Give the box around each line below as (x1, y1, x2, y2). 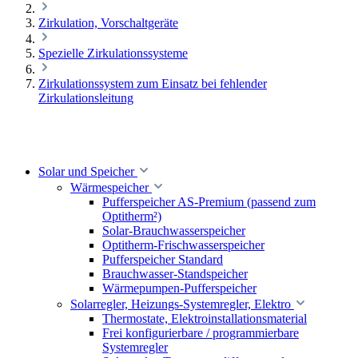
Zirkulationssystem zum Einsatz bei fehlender (38, 77, 267, 90)
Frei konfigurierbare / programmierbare (102, 326, 299, 340)
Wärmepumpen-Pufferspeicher (102, 281, 257, 295)
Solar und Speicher (38, 165, 134, 178)
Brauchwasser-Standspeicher (102, 267, 248, 280)
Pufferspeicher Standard (102, 253, 223, 266)
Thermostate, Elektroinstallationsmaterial (102, 312, 307, 325)
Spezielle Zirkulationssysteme (38, 46, 188, 60)
